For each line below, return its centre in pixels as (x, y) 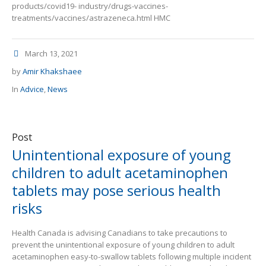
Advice (32, 89)
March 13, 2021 (51, 54)
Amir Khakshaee (52, 72)
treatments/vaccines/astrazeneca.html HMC (91, 18)
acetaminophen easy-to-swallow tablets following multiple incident (132, 257)
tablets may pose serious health (116, 191)
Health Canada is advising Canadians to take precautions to (120, 233)
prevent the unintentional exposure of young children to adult (123, 245)
